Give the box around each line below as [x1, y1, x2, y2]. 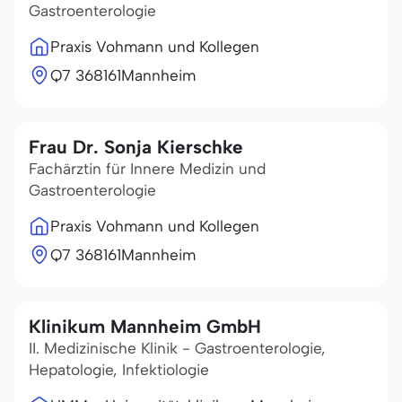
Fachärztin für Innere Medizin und [29, 160, 266, 178]
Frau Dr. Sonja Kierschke [29, 135, 243, 158]
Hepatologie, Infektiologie [29, 361, 209, 379]
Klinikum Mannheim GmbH [29, 315, 261, 337]
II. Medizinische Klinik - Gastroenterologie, [29, 339, 326, 357]
